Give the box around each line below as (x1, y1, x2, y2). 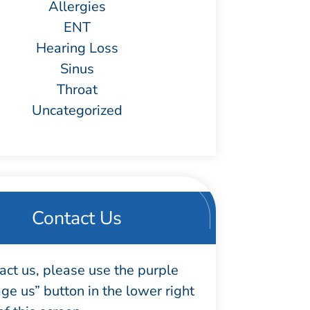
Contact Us (32, 206, 122, 231)
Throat (56, 80, 98, 100)
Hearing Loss (35, 39, 118, 58)
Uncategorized (31, 101, 122, 120)
